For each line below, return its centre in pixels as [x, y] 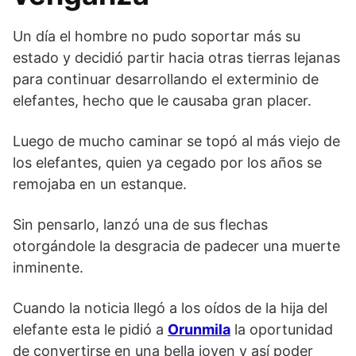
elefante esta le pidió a [90, 329]
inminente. [52, 267]
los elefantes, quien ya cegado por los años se [167, 162]
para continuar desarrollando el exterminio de [166, 79]
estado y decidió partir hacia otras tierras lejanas [176, 57]
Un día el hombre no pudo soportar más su [157, 36]
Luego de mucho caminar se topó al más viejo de [176, 141]
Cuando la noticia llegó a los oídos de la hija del [170, 308]
